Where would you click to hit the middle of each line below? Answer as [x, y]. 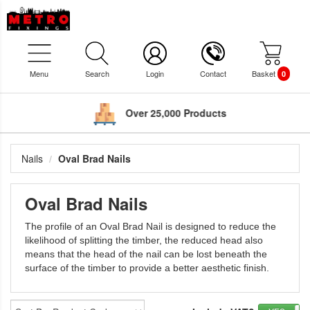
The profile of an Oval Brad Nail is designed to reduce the [151, 227]
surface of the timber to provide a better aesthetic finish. [147, 268]
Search [97, 73]
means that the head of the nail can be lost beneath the [146, 254]
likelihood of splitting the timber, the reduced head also [144, 240]
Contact [213, 73]
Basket [264, 73]
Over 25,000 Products [171, 113]
